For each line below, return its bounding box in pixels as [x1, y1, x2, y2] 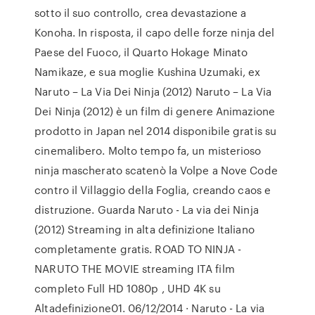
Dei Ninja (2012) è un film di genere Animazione [34, 103, 275, 119]
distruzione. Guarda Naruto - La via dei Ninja [34, 202, 259, 217]
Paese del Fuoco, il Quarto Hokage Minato [34, 44, 248, 60]
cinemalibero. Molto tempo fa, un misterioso [34, 143, 262, 158]
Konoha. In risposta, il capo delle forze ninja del [34, 25, 275, 40]
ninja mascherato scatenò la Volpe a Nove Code [34, 162, 278, 178]
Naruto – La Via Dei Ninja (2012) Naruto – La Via [34, 84, 272, 99]
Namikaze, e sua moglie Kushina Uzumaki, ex [34, 64, 261, 79]
